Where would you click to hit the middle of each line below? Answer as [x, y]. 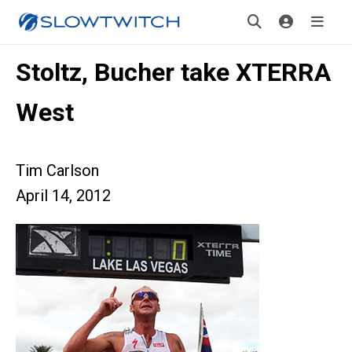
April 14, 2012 [63, 196]
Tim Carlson [57, 170]
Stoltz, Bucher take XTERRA [173, 72]
